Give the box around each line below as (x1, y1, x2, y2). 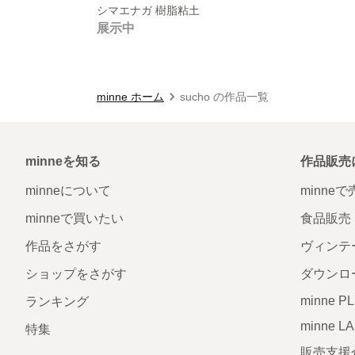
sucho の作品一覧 (180, 90, 269, 103)
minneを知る (25, 154, 101, 168)
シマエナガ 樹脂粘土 (97, 3, 200, 17)
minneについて (25, 183, 111, 197)
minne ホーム (97, 90, 164, 103)
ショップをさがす (25, 266, 127, 281)
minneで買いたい (25, 211, 124, 225)
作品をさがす (25, 239, 101, 253)
